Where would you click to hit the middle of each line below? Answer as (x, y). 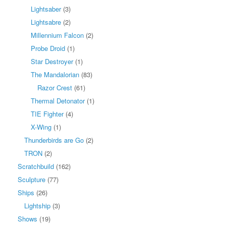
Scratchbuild (36, 166)
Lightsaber (46, 9)
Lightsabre (46, 22)
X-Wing (41, 127)
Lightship (37, 205)
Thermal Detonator (58, 100)
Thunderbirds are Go (54, 140)
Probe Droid (48, 48)
